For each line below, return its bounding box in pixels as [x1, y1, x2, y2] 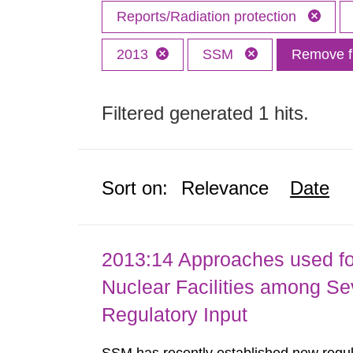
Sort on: [102, 177, 169, 199]
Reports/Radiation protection [117, 9, 301, 24]
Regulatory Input [102, 303, 248, 325]
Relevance [181, 177, 269, 199]
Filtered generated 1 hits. [102, 102, 310, 124]
